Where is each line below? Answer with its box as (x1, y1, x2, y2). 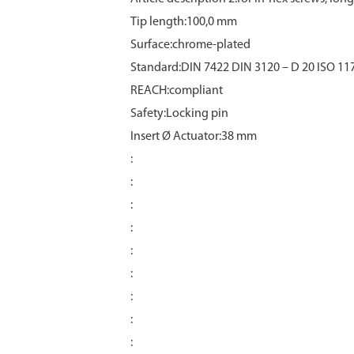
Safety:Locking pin (130, 107, 228, 120)
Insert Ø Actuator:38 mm (130, 130, 257, 143)
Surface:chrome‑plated (130, 39, 250, 51)
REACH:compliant (130, 85, 223, 97)
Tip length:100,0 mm (130, 16, 237, 28)
